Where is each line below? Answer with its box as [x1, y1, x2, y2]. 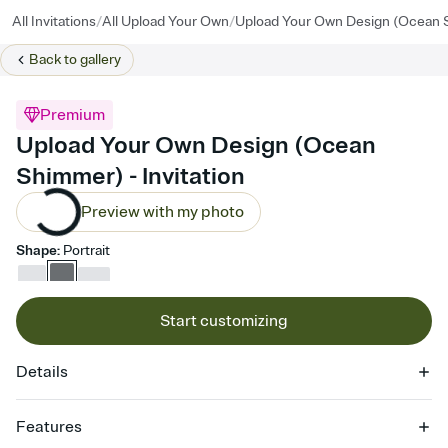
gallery [80, 51, 121, 68]
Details [16, 362, 68, 382]
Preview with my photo [81, 202, 244, 222]
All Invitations [12, 13, 96, 30]
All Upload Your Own [102, 13, 229, 30]
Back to [29, 51, 80, 68]
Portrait [63, 242, 110, 259]
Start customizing [160, 311, 288, 331]
